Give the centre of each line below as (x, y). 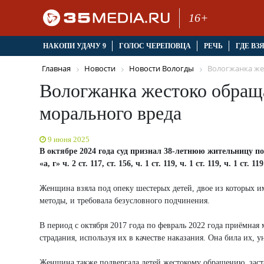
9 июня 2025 (69, 139)
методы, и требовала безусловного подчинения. (125, 200)
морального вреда (110, 113)
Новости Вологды (161, 69)
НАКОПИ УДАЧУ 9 (74, 46)
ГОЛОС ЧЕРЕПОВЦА (155, 46)
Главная (56, 69)
